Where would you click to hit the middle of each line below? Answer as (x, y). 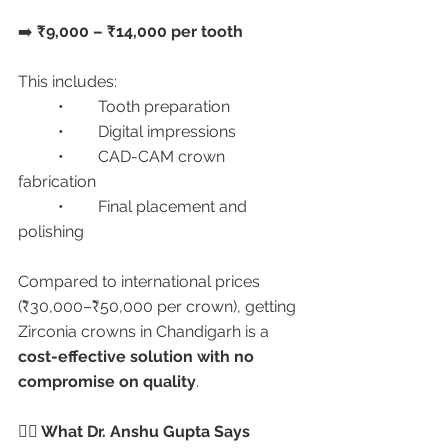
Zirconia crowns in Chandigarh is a (145, 331)
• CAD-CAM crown (38, 156)
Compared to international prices (141, 281)
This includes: (67, 81)
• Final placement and (38, 206)
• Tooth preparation (164, 106)
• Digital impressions (167, 131)
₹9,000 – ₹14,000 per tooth (140, 31)
